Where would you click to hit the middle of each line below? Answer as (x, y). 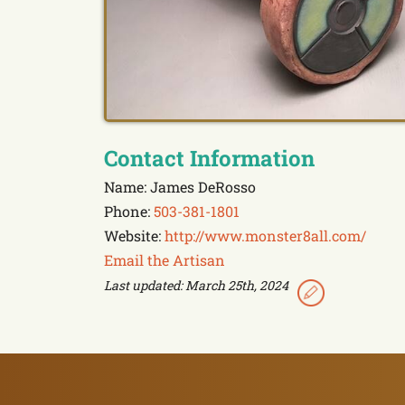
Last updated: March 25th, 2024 (196, 286)
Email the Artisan (165, 260)
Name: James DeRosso (180, 187)
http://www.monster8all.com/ (265, 236)
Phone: (129, 212)
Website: (134, 236)
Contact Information (209, 159)
